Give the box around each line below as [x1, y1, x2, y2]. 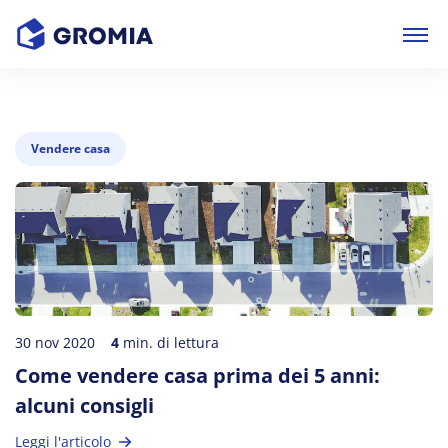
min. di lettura [119, 333, 219, 352]
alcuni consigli [15, 392, 154, 419]
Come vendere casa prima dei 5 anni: [15, 362, 380, 389]
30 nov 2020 [15, 333, 95, 352]
